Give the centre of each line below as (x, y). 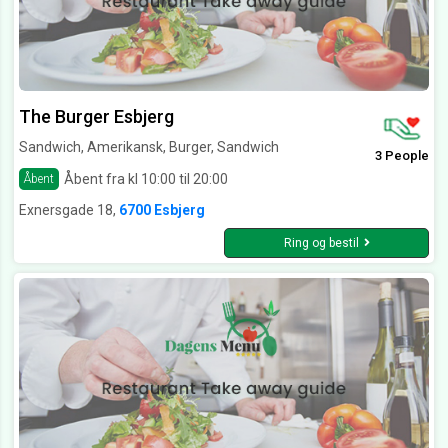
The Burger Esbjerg (96, 117)
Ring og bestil (321, 243)
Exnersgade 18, (69, 210)
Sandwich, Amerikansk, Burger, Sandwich (149, 147)
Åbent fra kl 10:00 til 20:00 (146, 178)
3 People (402, 156)
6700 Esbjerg (162, 210)
